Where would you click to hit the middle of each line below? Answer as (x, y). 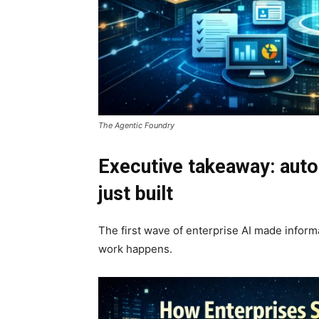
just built (136, 194)
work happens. (135, 249)
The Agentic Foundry (136, 126)
